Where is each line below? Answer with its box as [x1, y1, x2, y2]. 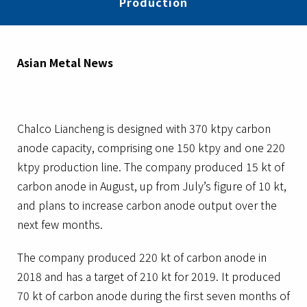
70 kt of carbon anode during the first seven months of [17, 287, 290, 304]
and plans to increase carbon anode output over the [17, 197, 277, 213]
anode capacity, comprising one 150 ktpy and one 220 [17, 139, 285, 156]
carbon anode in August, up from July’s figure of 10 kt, [17, 177, 286, 194]
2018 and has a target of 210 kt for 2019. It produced [17, 268, 281, 284]
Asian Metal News [17, 54, 113, 71]
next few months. [17, 216, 103, 232]
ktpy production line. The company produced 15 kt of [17, 158, 284, 175]
